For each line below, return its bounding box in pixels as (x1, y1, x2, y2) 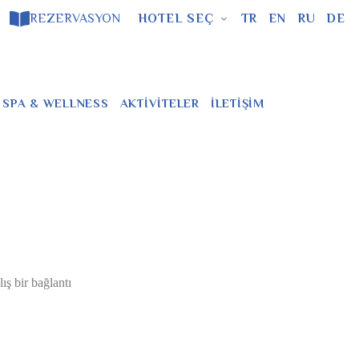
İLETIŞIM (210, 95, 264, 110)
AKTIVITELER (119, 95, 200, 110)
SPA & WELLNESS (2, 95, 109, 110)
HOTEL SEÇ (137, 11, 214, 26)
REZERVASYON (29, 11, 120, 26)
